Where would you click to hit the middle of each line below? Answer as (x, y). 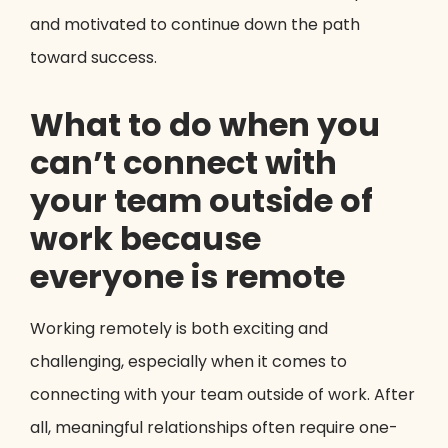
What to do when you (205, 125)
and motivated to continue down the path (195, 25)
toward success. (93, 58)
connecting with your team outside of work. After (222, 395)
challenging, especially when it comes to (188, 362)
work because (145, 239)
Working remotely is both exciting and (179, 329)
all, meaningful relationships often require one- (214, 428)
